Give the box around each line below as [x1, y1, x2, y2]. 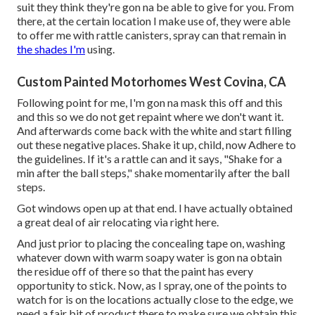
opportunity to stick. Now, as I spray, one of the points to [17, 278, 287, 292]
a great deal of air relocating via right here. [17, 214, 219, 229]
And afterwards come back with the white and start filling [17, 123, 292, 137]
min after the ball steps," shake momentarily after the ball [17, 165, 290, 179]
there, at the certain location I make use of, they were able [17, 13, 290, 27]
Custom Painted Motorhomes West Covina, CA [17, 73, 286, 89]
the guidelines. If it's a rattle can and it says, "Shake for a [17, 151, 282, 165]
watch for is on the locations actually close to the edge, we [17, 292, 293, 306]
